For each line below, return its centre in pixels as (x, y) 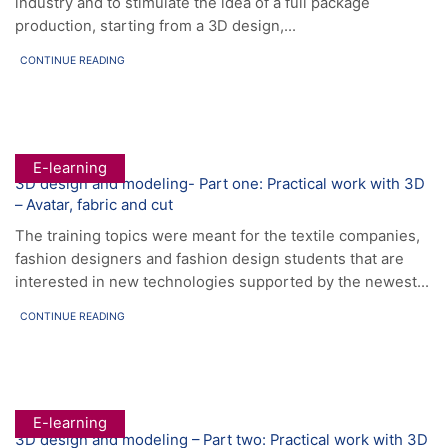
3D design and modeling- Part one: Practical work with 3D (220, 184)
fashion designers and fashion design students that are (209, 258)
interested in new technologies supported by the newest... (222, 281)
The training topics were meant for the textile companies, (217, 235)
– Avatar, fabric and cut (94, 205)
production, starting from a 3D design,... (155, 26)
